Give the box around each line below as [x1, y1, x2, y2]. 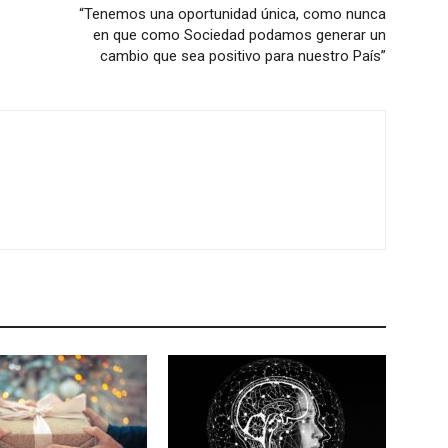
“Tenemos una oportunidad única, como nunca [79, 5, 386, 23]
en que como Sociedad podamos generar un [93, 26, 386, 44]
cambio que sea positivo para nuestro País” [100, 47, 386, 65]
